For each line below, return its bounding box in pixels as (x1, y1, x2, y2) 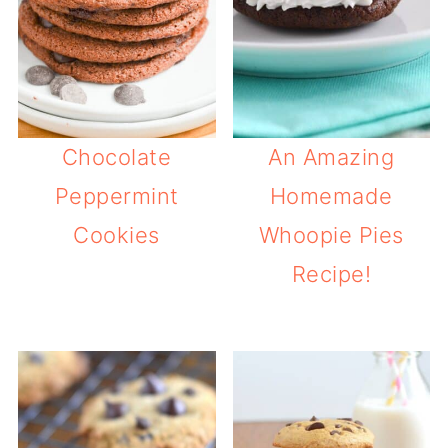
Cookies (73, 221, 160, 248)
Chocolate (61, 143, 172, 170)
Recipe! (291, 260, 372, 287)
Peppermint (54, 182, 179, 209)
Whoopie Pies (258, 221, 404, 248)
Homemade (269, 182, 393, 209)
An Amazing (268, 143, 395, 170)
